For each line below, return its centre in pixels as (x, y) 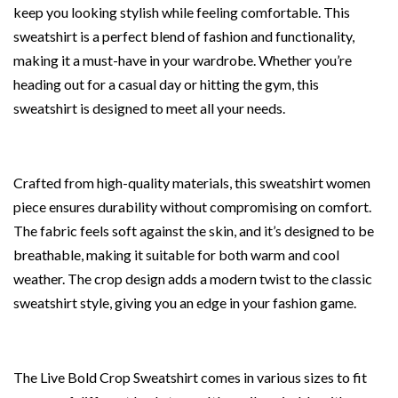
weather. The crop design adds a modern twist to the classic (193, 279)
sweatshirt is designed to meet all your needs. (149, 108)
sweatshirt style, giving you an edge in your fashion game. (185, 303)
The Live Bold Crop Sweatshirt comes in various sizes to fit (190, 378)
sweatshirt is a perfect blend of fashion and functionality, (184, 36)
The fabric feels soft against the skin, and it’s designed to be (194, 231)
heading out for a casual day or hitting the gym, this (166, 84)
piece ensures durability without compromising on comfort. (192, 207)
